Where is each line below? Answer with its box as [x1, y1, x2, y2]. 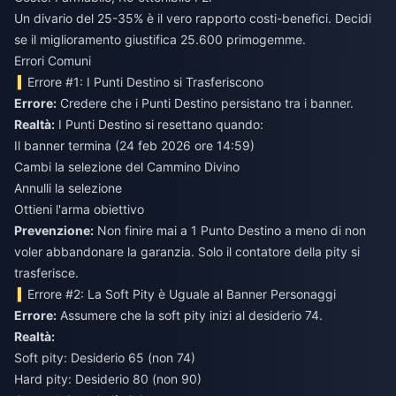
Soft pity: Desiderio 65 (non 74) [14, 349, 195, 365]
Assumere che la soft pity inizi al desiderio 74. [57, 307, 323, 323]
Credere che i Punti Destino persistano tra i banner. [57, 95, 354, 110]
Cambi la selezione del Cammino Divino [14, 158, 240, 174]
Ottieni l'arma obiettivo [14, 201, 144, 217]
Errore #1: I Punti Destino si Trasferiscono [27, 73, 264, 89]
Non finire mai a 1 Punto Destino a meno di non [94, 222, 366, 238]
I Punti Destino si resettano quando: [55, 116, 263, 132]
